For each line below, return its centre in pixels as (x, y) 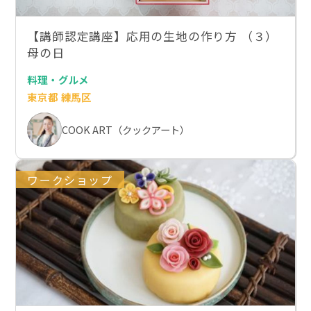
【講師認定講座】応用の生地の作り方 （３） (153, 36)
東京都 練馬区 (60, 96)
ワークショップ (70, 179)
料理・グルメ (58, 79)
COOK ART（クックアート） (126, 130)
